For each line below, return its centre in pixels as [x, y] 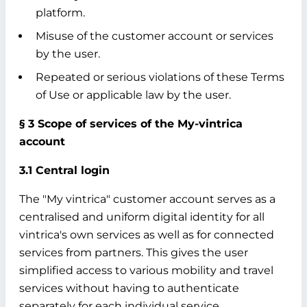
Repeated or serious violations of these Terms [160, 77]
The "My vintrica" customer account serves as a [147, 199]
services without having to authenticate [129, 288]
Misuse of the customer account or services [155, 36]
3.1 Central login [64, 170]
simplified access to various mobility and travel [146, 270]
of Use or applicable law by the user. [133, 95]
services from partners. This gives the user [134, 253]
